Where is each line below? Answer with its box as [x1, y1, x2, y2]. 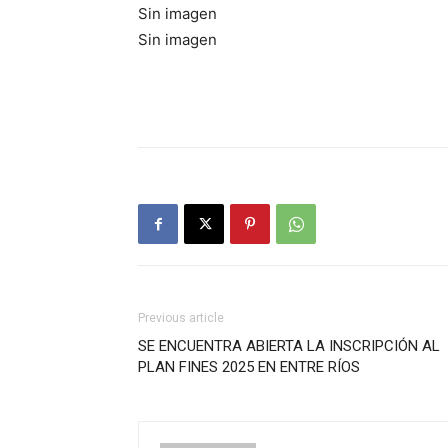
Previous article [138, 311, 224, 325]
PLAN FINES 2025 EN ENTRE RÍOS [138, 358, 360, 376]
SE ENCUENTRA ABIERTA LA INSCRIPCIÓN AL [138, 337, 440, 355]
